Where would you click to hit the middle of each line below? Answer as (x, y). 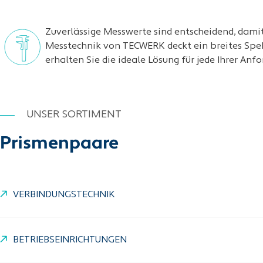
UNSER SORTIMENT (74, 115)
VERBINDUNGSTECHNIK (64, 195)
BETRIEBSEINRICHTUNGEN (70, 240)
